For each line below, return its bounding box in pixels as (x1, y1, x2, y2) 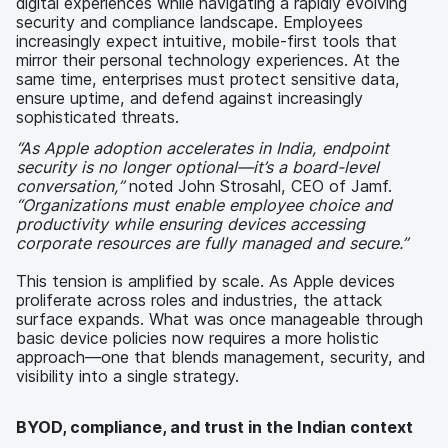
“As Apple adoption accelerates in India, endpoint (16, 138, 389, 159)
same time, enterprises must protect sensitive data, (16, 68, 400, 89)
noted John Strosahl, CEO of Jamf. (124, 176, 392, 197)
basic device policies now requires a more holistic (16, 328, 379, 349)
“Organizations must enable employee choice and (16, 195, 392, 216)
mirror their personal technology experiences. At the (16, 49, 400, 70)
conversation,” (16, 176, 124, 197)
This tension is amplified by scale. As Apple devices (16, 271, 395, 292)
